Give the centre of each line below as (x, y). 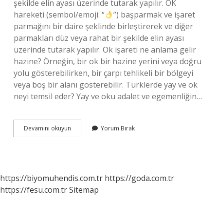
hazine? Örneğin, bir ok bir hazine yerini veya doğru (108, 61)
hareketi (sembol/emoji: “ (59, 15)
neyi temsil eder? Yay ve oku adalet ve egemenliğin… (108, 96)
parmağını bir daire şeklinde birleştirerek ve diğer (103, 26)
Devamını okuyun (47, 128)
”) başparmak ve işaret (154, 15)
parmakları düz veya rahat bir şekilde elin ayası (99, 38)
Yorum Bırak (118, 128)
